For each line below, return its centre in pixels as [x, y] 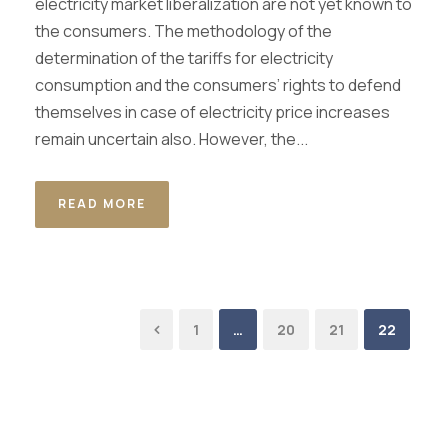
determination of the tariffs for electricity [184, 58]
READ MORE [102, 203]
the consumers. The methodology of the [183, 31]
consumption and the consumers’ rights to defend [218, 85]
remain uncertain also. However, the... [171, 139]
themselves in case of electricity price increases [212, 112]
